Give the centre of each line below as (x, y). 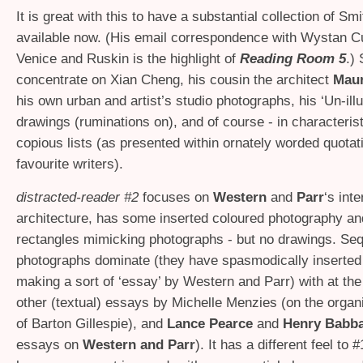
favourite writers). (70, 164)
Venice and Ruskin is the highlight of (128, 58)
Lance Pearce (210, 323)
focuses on (176, 197)
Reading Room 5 (293, 58)
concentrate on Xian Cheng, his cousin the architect (175, 79)
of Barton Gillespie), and (92, 323)
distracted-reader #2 (77, 197)
